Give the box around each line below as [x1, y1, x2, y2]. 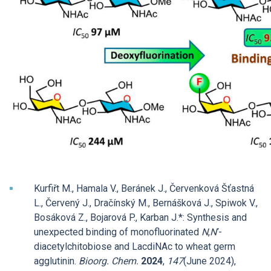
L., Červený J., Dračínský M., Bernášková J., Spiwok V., [34, 197, 258, 209]
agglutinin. [34, 255, 79, 267]
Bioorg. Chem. [79, 255, 141, 267]
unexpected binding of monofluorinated [34, 226, 201, 238]
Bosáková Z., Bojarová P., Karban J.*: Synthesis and [34, 211, 247, 223]
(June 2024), [183, 255, 236, 267]
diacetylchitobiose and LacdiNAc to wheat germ [34, 240, 235, 252]
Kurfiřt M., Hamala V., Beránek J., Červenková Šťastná [34, 182, 254, 194]
